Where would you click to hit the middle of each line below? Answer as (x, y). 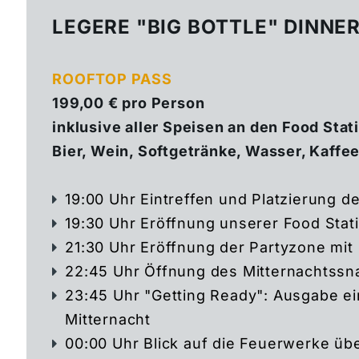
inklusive (89, 127)
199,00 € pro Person (129, 103)
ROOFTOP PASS (112, 79)
